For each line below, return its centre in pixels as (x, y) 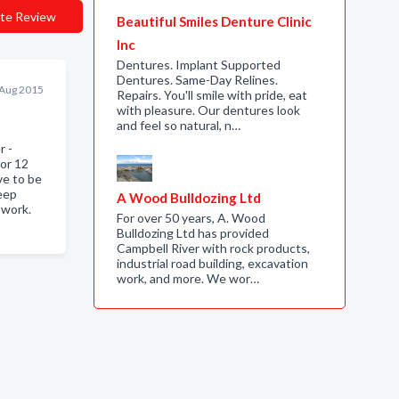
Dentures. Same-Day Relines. (197, 80)
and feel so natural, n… (178, 125)
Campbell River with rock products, (213, 248)
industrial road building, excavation (212, 263)
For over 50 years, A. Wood (191, 218)
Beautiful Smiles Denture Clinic (214, 21)
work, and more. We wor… (187, 278)
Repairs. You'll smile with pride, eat (212, 95)
